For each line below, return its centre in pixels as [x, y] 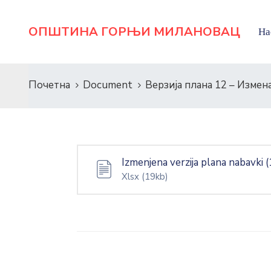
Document [108, 85]
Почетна [49, 85]
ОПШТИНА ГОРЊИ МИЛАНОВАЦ [134, 31]
